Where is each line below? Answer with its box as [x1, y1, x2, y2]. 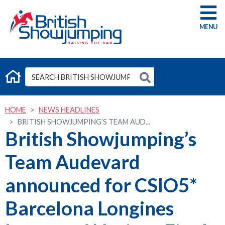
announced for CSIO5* [5, 173, 197, 196]
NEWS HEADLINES [39, 105, 99, 114]
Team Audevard [5, 150, 140, 173]
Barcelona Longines [5, 196, 174, 219]
